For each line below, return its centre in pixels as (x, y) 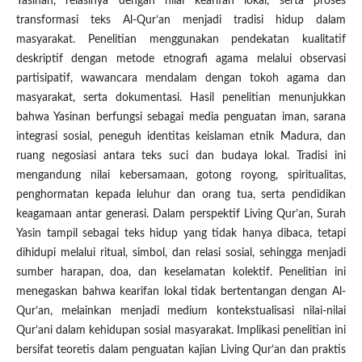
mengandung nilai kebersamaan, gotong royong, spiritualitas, (181, 176)
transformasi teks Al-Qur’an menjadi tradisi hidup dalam (181, 21)
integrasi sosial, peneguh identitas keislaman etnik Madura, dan (181, 137)
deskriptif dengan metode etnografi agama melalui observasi (181, 59)
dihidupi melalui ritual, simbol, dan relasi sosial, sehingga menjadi (181, 253)
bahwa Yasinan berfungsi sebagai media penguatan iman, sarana (181, 118)
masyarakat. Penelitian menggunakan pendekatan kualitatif (181, 40)
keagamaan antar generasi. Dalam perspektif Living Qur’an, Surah (181, 215)
